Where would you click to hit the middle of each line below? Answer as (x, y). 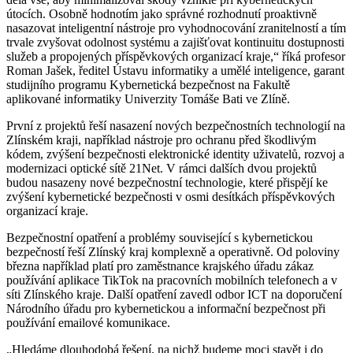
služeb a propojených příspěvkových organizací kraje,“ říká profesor (176, 56)
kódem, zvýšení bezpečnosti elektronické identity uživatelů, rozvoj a (175, 154)
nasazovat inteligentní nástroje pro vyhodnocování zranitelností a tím (176, 28)
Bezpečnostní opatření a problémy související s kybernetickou (160, 237)
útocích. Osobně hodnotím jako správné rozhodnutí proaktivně (162, 13)
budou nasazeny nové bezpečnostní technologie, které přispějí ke (167, 182)
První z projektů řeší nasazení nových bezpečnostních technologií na (176, 125)
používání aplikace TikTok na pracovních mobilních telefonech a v (172, 280)
